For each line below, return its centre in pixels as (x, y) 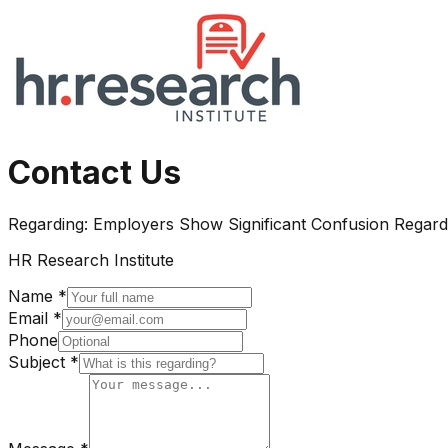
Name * (37, 295)
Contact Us (94, 173)
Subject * (43, 361)
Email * (35, 317)
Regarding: (50, 223)
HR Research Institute (91, 259)
